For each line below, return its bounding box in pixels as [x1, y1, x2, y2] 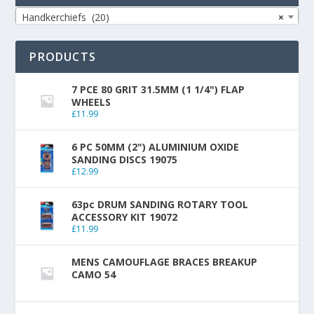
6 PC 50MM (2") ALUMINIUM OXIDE [71, 140, 240, 154]
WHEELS [71, 95, 111, 109]
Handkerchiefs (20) [22, 11, 110, 25]
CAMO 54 [71, 268, 116, 282]
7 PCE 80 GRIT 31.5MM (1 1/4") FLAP [71, 83, 245, 97]
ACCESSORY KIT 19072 [71, 210, 178, 224]
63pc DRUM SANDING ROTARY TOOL [71, 198, 249, 212]
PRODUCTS [29, 49, 97, 65]
